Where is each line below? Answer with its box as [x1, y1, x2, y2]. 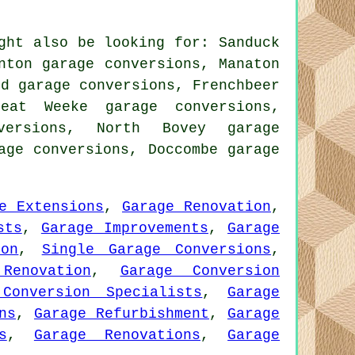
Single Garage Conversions [41, 242, 272, 258]
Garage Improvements [40, 220, 208, 236]
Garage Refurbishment [34, 306, 209, 322]
